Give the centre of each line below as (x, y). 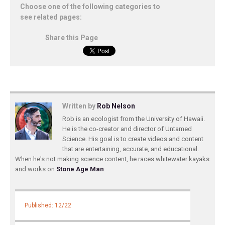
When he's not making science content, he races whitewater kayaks (112, 159)
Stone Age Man (80, 169)
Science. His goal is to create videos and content (133, 139)
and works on (36, 169)
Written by (80, 106)
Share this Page (72, 38)
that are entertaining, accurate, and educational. (131, 149)
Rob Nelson (116, 106)
